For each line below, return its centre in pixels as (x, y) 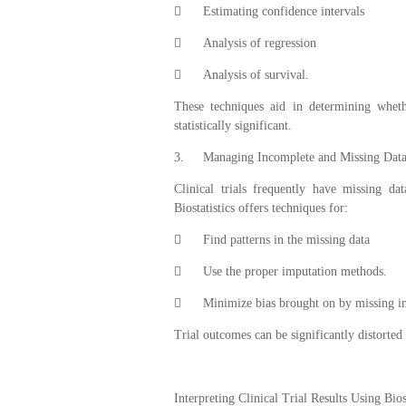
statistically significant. (233, 125)
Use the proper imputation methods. (295, 271)
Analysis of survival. (256, 74)
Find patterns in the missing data (286, 239)
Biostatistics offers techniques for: (261, 208)
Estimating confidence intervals (284, 11)
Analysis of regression (260, 43)
